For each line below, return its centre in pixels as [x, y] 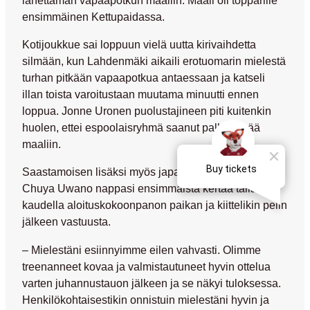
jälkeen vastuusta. [66, 222]
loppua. [40, 111]
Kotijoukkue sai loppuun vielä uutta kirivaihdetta [139, 45]
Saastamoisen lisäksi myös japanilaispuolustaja [140, 172]
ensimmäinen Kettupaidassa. [93, 16]
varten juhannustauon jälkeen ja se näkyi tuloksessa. [152, 283]
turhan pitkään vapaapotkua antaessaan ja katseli [144, 78]
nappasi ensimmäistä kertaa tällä [175, 189]
